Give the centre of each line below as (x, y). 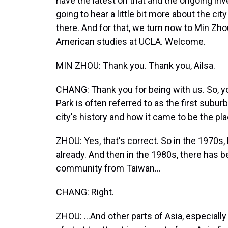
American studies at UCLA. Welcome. (131, 41)
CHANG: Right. (85, 192)
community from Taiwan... (108, 168)
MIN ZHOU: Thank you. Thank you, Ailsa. (136, 65)
